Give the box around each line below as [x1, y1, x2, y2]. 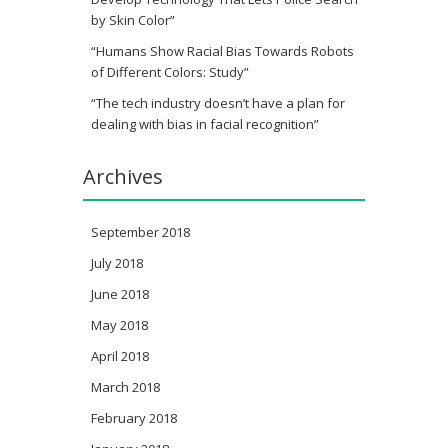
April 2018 [91, 347, 149, 365]
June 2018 [91, 285, 149, 303]
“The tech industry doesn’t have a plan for [91, 94, 345, 112]
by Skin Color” [91, 11, 175, 29]
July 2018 [91, 254, 143, 272]
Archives [83, 163, 163, 190]
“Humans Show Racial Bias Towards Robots [91, 42, 354, 60]
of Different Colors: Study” [91, 63, 249, 81]
